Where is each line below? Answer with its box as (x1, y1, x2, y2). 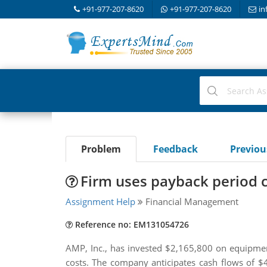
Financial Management (142, 195, 238, 207)
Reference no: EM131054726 (72, 219, 189, 230)
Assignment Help (65, 195, 135, 207)
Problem (80, 142, 121, 156)
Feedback (153, 142, 198, 156)
